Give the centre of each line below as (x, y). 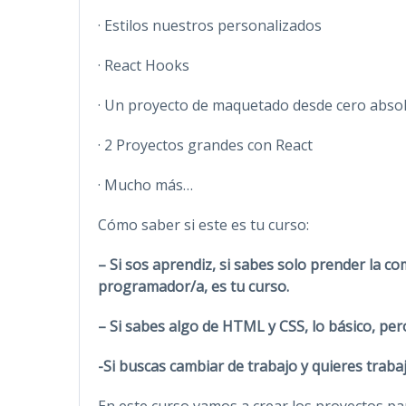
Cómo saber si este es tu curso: (203, 224)
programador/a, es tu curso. (193, 286)
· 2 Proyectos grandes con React (205, 145)
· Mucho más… (145, 184)
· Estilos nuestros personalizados (210, 25)
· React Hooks (144, 65)
